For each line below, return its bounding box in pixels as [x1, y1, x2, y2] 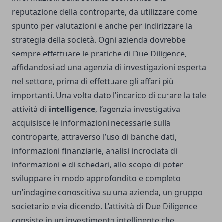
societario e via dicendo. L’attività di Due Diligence [12, 201, 197, 212]
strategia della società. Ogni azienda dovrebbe [12, 34, 186, 46]
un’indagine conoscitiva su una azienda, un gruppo [12, 187, 203, 198]
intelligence [49, 104, 95, 115]
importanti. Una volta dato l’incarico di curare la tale [12, 90, 206, 101]
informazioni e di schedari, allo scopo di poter [12, 159, 183, 170]
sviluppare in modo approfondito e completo [12, 173, 181, 184]
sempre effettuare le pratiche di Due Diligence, [12, 48, 187, 59]
